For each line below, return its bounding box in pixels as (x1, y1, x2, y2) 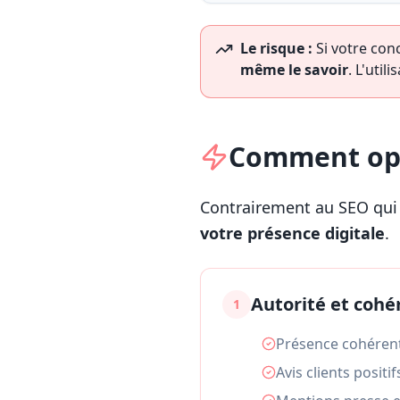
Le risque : (240, 38, 312, 58)
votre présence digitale (200, 222, 385, 244)
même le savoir (240, 60, 348, 79)
